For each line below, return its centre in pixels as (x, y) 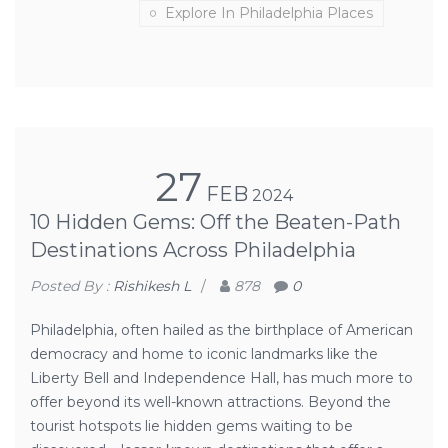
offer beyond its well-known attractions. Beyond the (210, 402)
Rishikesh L (152, 286)
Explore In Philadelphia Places (269, 13)
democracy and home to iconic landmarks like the (204, 354)
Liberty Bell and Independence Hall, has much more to (221, 378)
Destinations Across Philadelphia (193, 250)
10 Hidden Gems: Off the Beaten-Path (215, 222)
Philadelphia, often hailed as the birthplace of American (221, 330)
